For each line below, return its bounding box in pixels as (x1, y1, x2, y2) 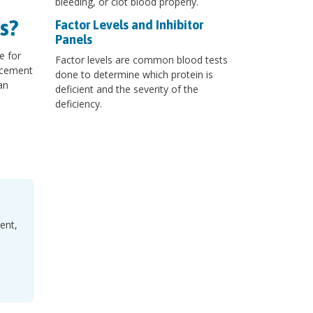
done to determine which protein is (54, 68, 213, 82)
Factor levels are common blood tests (54, 53, 228, 67)
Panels (54, 32, 92, 48)
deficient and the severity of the (54, 82, 198, 96)
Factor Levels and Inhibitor (54, 17, 203, 33)
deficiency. (54, 97, 102, 111)
